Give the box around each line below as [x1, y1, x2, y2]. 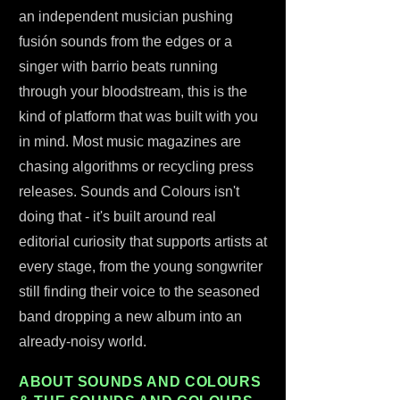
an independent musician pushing [19, 9, 233, 24]
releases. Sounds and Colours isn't [19, 184, 239, 199]
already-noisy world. [19, 334, 146, 349]
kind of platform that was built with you [19, 109, 258, 124]
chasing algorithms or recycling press [19, 159, 254, 174]
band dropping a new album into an [19, 309, 242, 324]
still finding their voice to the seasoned [19, 284, 260, 299]
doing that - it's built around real [19, 209, 216, 224]
